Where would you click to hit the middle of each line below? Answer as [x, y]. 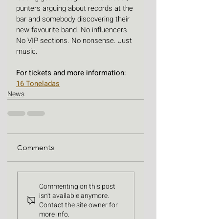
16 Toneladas [38, 84]
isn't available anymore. [74, 196]
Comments [36, 148]
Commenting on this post [77, 187]
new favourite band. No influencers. [74, 30]
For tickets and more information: [72, 73]
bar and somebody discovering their [74, 19]
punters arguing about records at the [76, 9]
